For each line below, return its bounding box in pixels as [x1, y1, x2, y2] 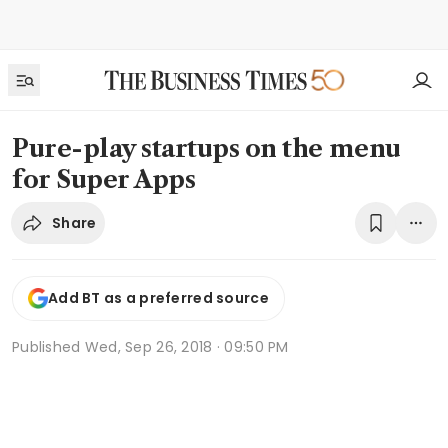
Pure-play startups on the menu [12, 134, 401, 163]
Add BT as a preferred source [48, 288, 269, 309]
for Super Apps [12, 165, 196, 194]
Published [12, 336, 85, 357]
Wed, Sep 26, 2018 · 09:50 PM [84, 336, 289, 357]
